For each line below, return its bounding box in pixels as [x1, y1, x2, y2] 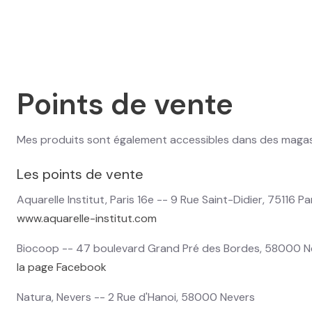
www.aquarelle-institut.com [17, 210, 157, 226]
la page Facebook [17, 259, 107, 274]
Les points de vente [17, 164, 143, 183]
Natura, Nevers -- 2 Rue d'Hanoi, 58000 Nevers [17, 289, 255, 304]
